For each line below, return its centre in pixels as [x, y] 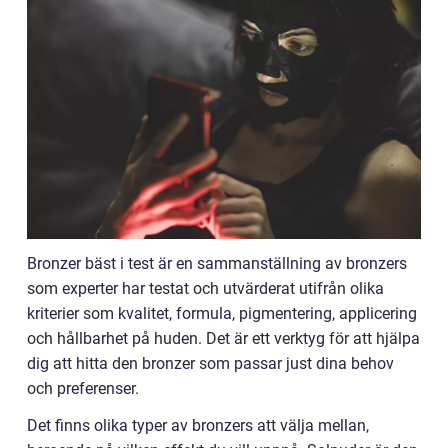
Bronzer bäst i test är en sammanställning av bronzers [217, 263]
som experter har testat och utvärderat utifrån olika [205, 288]
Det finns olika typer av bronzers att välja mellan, [198, 425]
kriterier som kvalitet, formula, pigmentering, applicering [222, 313]
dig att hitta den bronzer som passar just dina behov [210, 363]
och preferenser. [83, 388]
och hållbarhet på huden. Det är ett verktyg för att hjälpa [223, 338]
